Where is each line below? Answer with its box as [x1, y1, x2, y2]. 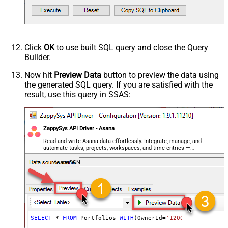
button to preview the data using [101, 70, 219, 80]
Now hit [24, 70, 54, 80]
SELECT [30, 214, 52, 221]
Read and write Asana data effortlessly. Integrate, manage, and [43, 137, 202, 145]
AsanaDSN [53, 159, 80, 166]
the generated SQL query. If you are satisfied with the [24, 79, 213, 90]
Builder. [24, 52, 51, 62]
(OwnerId [133, 214, 162, 221]
